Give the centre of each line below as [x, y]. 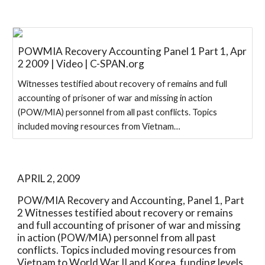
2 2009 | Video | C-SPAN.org [81, 64]
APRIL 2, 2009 [49, 178]
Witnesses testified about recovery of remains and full [123, 84]
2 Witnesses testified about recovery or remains [125, 213]
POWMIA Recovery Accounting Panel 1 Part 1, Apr [132, 51]
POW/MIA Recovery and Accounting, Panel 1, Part [131, 200]
